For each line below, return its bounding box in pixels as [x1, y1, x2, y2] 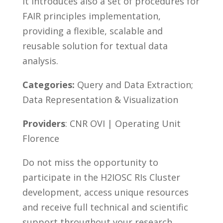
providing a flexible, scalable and [22, 25, 163, 37]
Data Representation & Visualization [22, 94, 178, 106]
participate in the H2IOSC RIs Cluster [22, 171, 180, 184]
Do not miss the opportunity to [22, 156, 158, 169]
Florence [22, 132, 59, 145]
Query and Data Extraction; [77, 79, 193, 91]
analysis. [22, 55, 58, 67]
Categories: [22, 79, 77, 91]
